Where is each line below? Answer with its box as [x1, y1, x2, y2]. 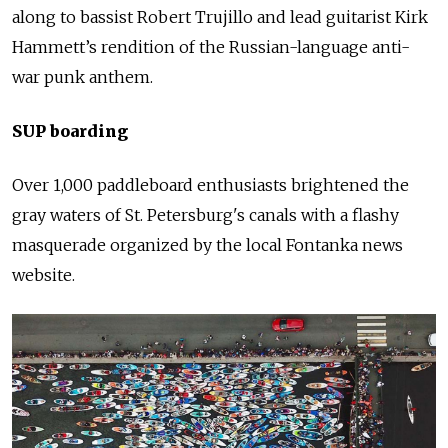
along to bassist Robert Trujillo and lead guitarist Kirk [12, 6, 428, 27]
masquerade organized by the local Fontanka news [12, 234, 403, 255]
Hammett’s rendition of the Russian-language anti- [12, 36, 410, 57]
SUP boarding [12, 120, 128, 141]
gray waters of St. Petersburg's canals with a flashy [12, 204, 399, 225]
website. [12, 264, 75, 285]
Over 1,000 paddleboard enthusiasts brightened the [12, 174, 409, 195]
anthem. [85, 66, 153, 87]
